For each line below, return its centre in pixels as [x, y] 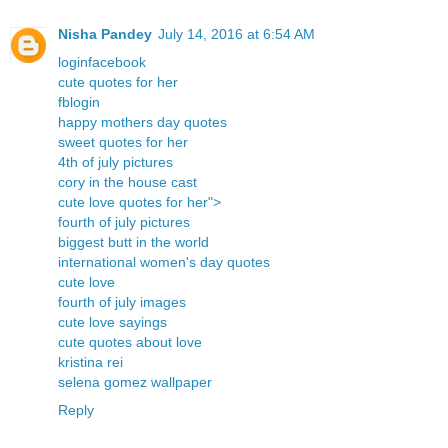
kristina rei [90, 361]
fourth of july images [122, 301]
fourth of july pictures [124, 221]
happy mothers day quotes [142, 121]
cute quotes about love [130, 341]
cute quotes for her [118, 81]
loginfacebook [102, 61]
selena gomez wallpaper [135, 381]
